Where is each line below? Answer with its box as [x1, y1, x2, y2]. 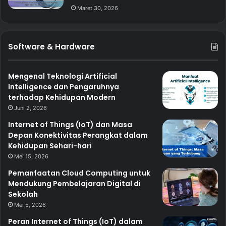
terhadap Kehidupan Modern [8, 92, 116, 103]
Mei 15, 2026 [14, 153, 48, 160]
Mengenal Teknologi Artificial [8, 71, 117, 82]
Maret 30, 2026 [77, 5, 118, 12]
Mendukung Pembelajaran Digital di [8, 179, 141, 189]
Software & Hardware [8, 41, 95, 52]
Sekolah [8, 189, 38, 200]
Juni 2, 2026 [14, 104, 47, 112]
